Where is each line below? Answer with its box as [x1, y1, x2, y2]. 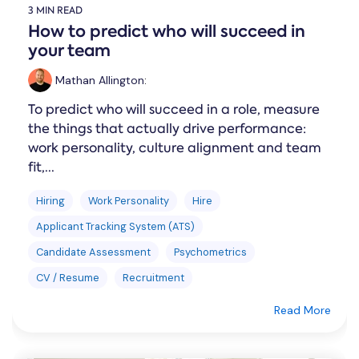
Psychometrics [174, 245, 247, 259]
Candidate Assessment [36, 245, 151, 259]
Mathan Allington [52, 73, 144, 87]
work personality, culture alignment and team [28, 139, 321, 156]
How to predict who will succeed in [28, 20, 305, 42]
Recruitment [123, 271, 184, 284]
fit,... [28, 159, 54, 175]
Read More [274, 303, 331, 317]
